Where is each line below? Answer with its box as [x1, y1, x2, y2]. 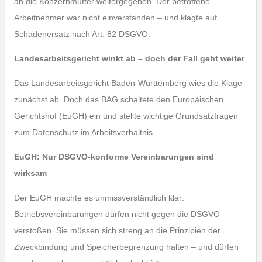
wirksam [13, 168, 47, 178]
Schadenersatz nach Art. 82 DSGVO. [13, 29, 150, 39]
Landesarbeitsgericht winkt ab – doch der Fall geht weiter [13, 54, 244, 63]
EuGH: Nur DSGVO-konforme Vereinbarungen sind [13, 152, 214, 161]
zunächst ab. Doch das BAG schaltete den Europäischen [13, 95, 223, 104]
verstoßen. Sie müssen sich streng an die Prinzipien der [13, 226, 220, 235]
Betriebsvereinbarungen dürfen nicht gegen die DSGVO [13, 209, 220, 219]
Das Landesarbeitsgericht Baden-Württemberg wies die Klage [13, 78, 242, 88]
